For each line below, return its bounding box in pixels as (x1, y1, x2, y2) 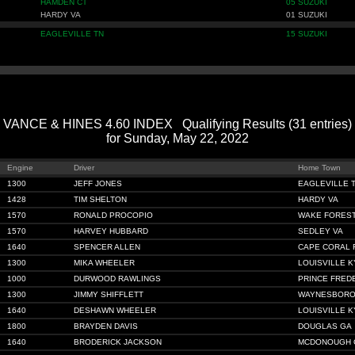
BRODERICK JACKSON (74, 338, 162, 346)
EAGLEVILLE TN (40, 29, 104, 38)
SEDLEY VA (298, 227, 343, 235)
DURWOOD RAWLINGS (74, 274, 161, 283)
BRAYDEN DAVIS (74, 322, 138, 330)
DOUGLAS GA (298, 322, 352, 330)
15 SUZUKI (286, 29, 327, 38)
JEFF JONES (74, 179, 122, 188)
